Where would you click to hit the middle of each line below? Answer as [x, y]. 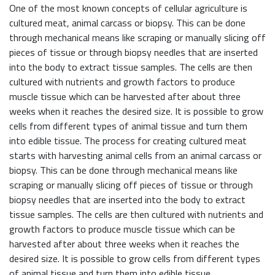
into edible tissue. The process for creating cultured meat [128, 141]
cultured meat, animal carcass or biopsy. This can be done [127, 23]
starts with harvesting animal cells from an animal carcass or [135, 156]
